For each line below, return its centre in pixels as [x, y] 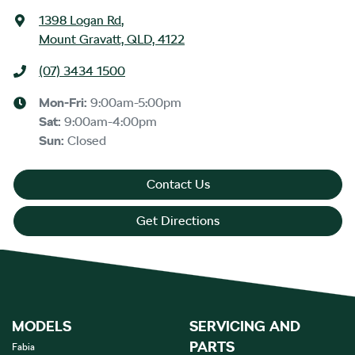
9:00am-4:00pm [111, 121]
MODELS [42, 326]
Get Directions [178, 220]
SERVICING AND [245, 326]
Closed [87, 140]
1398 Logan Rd [80, 20]
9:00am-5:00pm [136, 102]
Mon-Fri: [65, 102]
